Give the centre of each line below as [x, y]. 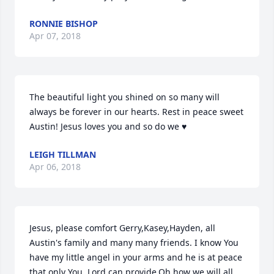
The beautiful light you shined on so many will [124, 97]
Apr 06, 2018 [55, 167]
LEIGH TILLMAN [63, 154]
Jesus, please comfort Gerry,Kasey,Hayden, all [122, 228]
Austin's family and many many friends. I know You [134, 243]
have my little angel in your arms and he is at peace [136, 257]
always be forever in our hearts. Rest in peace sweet [136, 112]
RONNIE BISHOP [64, 24]
